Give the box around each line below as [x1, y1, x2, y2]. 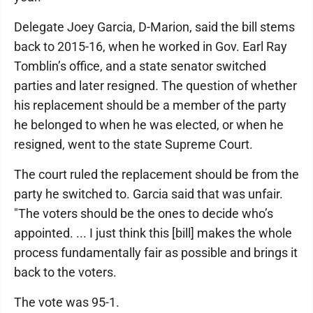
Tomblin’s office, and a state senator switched [14, 59, 266, 73]
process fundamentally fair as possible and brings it [14, 245, 298, 260]
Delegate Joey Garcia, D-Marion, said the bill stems [14, 20, 295, 34]
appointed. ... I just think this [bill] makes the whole [14, 226, 292, 240]
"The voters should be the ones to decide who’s [14, 206, 273, 221]
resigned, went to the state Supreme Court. [14, 137, 253, 152]
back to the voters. [14, 265, 117, 279]
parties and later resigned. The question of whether [14, 78, 297, 93]
